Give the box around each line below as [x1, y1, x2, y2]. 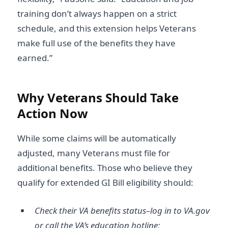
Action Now [17, 104, 88, 122]
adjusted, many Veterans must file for [17, 147, 170, 159]
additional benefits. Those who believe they [17, 162, 192, 174]
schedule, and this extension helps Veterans [17, 22, 196, 34]
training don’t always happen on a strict [17, 7, 177, 19]
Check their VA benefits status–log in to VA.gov [35, 204, 210, 216]
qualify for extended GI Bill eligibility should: [17, 177, 193, 189]
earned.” [17, 51, 52, 64]
